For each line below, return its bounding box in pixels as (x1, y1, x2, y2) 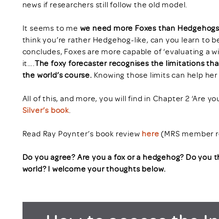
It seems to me (22, 22, 80, 33)
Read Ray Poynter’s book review (22, 128, 142, 138)
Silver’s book (22, 105, 69, 115)
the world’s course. (22, 69, 94, 80)
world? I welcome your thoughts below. (22, 163, 166, 174)
